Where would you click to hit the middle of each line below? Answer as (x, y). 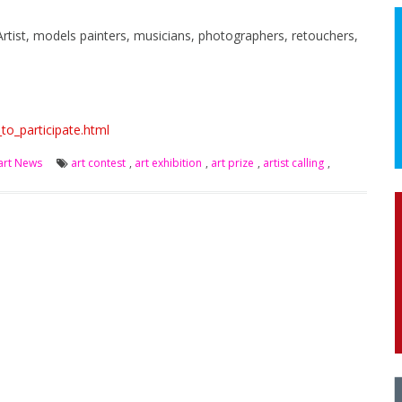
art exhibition (168, 163)
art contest (98, 163)
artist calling (293, 163)
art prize (232, 163)
